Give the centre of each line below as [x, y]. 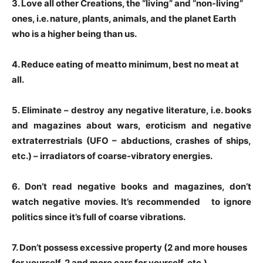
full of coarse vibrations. [134, 217]
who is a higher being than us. [74, 33]
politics [28, 217]
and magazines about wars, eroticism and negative [131, 125]
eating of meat [87, 64]
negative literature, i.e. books [188, 110]
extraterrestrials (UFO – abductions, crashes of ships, [131, 140]
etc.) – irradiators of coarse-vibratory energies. [112, 156]
